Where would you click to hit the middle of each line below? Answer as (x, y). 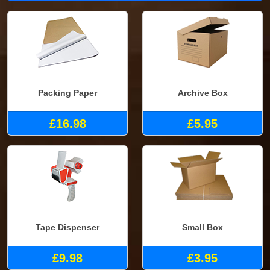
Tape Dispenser (67, 228)
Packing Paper (67, 93)
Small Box (202, 228)
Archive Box (202, 93)
